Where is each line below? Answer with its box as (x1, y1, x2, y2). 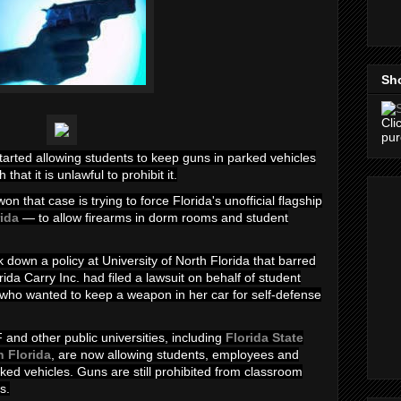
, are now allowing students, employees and (51, 347, 299, 362)
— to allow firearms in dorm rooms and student (19, 210, 288, 225)
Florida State (226, 330, 303, 345)
